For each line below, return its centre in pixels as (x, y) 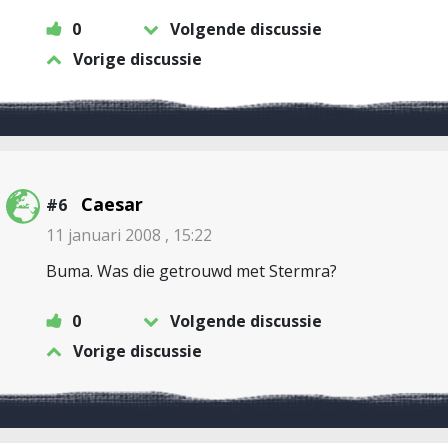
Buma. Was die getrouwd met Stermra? (191, 271)
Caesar (112, 204)
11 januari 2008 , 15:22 (129, 235)
